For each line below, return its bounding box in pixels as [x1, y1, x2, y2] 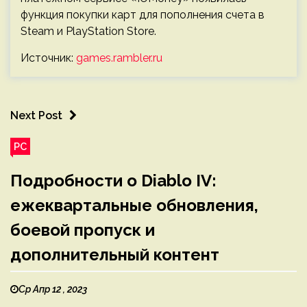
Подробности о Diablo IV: [10, 171, 217, 191]
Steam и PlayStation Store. [21, 25, 156, 38]
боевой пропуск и [10, 220, 155, 241]
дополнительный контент [10, 245, 219, 265]
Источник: [21, 51, 76, 65]
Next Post [10, 109, 62, 123]
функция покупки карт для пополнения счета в [21, 8, 265, 22]
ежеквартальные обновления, [10, 195, 258, 216]
